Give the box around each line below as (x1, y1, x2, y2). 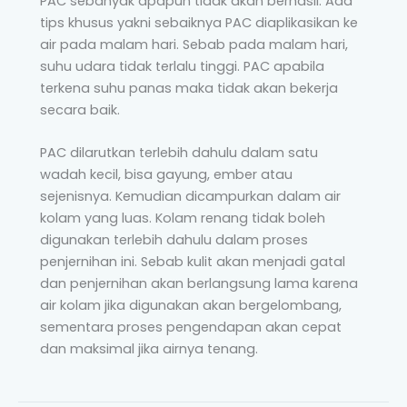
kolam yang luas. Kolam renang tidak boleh (40, 209, 325, 228)
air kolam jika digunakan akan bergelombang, (40, 296, 342, 315)
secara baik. (40, 100, 120, 119)
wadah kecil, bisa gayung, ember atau (40, 165, 293, 184)
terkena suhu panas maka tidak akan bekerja (40, 78, 338, 97)
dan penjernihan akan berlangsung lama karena (40, 274, 358, 293)
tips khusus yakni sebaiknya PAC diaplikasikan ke (40, 13, 358, 32)
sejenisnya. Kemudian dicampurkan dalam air (40, 187, 341, 206)
